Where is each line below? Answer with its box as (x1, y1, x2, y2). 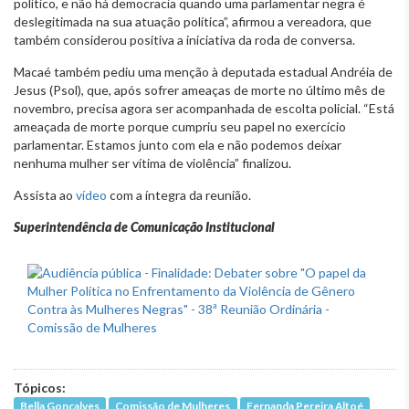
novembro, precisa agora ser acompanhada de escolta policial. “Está (14, 100, 394, 116)
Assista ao (14, 186, 76, 203)
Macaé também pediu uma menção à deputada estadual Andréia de (14, 63, 393, 79)
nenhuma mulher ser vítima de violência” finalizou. (14, 154, 291, 171)
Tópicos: (14, 379, 68, 395)
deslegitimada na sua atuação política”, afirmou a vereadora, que (14, 13, 372, 29)
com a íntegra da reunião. (107, 186, 251, 203)
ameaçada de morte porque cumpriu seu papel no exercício (14, 118, 346, 134)
